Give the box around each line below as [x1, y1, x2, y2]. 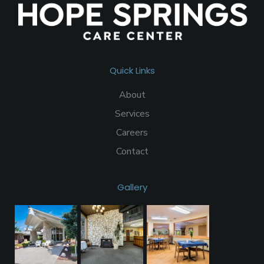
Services [114, 107, 150, 120]
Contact [115, 144, 148, 158]
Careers [116, 126, 148, 139]
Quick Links [109, 64, 155, 77]
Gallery [117, 180, 147, 193]
